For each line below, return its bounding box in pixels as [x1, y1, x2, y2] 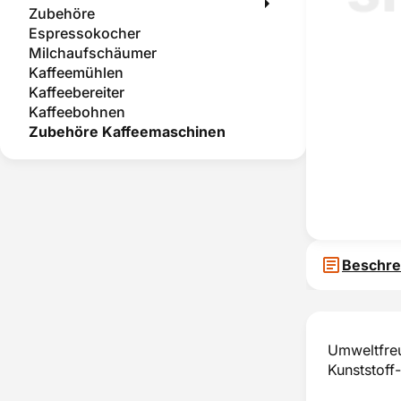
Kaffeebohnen [29, 103, 125, 121]
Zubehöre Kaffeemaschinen [29, 123, 226, 141]
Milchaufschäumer [29, 44, 157, 62]
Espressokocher [29, 24, 141, 42]
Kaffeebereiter [29, 83, 124, 101]
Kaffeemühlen [29, 64, 124, 81]
